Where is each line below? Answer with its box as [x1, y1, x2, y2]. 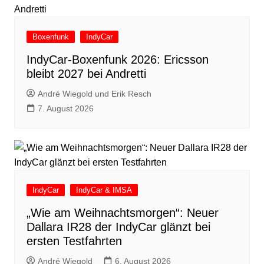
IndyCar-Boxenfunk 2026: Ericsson [26, 53, 209, 67]
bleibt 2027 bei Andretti [26, 67, 146, 81]
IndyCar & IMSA [75, 186, 132, 195]
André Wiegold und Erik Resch [37, 89, 151, 99]
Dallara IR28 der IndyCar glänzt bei [26, 220, 210, 234]
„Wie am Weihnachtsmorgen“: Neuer [26, 206, 219, 220]
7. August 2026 [37, 104, 94, 114]
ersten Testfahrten [26, 235, 122, 248]
